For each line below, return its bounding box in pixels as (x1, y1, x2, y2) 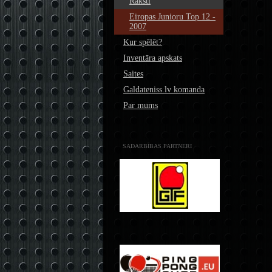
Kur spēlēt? (123, 38, 162, 47)
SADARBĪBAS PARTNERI (123, 143, 192, 149)
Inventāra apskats (123, 53, 182, 63)
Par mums (123, 101, 158, 110)
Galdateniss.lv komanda (123, 85, 205, 94)
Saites (123, 69, 143, 78)
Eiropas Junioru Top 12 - (129, 12, 216, 21)
